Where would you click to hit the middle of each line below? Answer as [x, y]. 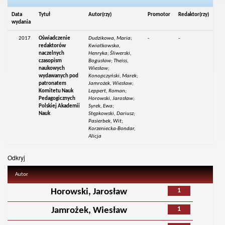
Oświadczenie [55, 39]
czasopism [50, 61]
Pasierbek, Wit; [106, 122]
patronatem [53, 84]
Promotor [159, 15]
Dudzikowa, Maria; [110, 39]
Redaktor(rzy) [194, 15]
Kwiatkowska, [105, 46]
